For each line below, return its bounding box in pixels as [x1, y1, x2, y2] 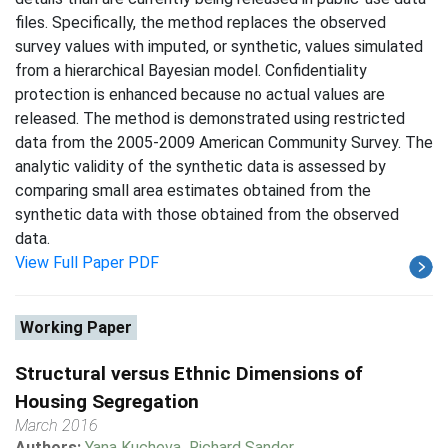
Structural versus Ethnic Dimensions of [15, 362, 363, 385]
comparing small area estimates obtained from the [15, 181, 371, 200]
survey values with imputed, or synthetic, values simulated [15, 37, 423, 56]
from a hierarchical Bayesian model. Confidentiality [15, 61, 367, 80]
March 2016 [15, 416, 98, 435]
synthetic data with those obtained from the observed [15, 205, 399, 224]
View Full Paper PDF [15, 253, 159, 272]
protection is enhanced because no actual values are [15, 85, 385, 104]
